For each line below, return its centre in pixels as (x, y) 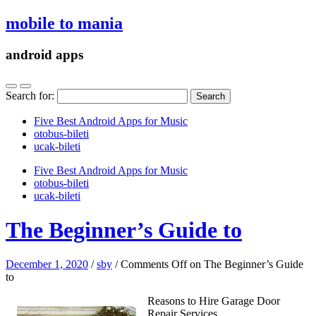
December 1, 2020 (47, 265)
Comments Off (154, 265)
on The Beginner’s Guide (245, 265)
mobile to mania (64, 23)
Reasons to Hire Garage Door (214, 301)
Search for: (30, 95)
